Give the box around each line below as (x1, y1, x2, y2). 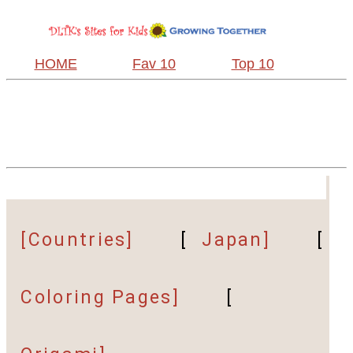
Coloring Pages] (20, 287, 180, 309)
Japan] (202, 229, 271, 251)
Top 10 (231, 55, 274, 72)
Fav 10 (132, 55, 176, 72)
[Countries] (20, 229, 134, 251)
